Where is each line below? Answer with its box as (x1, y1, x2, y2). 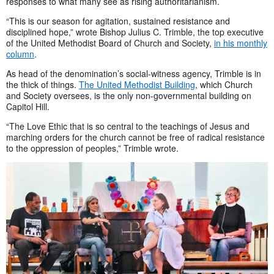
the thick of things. (6, 78, 79, 91)
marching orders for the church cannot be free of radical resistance (6, 131, 265, 144)
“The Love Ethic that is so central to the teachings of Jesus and (6, 120, 250, 133)
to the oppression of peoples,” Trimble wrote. (6, 142, 179, 155)
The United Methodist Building (79, 78, 195, 91)
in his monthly (214, 37, 267, 50)
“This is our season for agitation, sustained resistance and (6, 15, 230, 28)
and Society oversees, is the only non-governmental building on (6, 89, 251, 102)
